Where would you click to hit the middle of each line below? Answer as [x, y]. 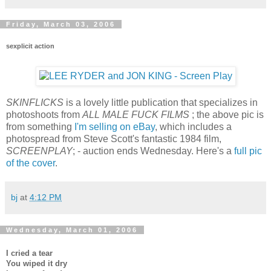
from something [40, 126]
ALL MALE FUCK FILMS [136, 114]
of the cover [31, 163]
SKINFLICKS [35, 102]
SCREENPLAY [39, 151]
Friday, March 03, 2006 [61, 24]
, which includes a [193, 126]
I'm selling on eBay [115, 126]
